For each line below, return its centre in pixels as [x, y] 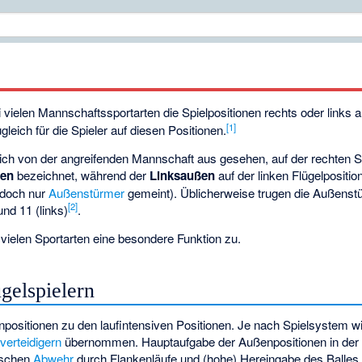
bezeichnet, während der [82, 175]
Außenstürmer [87, 193]
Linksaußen [183, 176]
